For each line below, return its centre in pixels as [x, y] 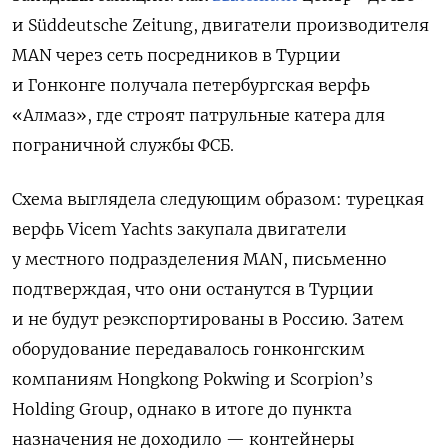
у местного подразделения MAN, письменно [199, 259]
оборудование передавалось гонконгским [188, 349]
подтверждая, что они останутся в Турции [193, 289]
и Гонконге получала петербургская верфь [191, 85]
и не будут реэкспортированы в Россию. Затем [208, 319]
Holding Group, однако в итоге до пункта [182, 409]
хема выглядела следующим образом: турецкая [223, 199]
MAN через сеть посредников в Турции [176, 55]
